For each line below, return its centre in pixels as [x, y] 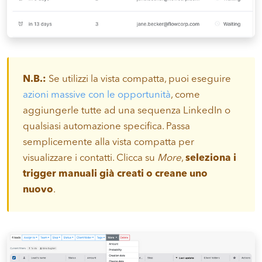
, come [185, 95]
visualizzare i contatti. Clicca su [90, 158]
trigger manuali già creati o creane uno [115, 174]
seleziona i [211, 158]
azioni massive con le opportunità [97, 95]
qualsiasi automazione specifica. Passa [106, 126]
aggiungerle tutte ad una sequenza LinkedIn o [127, 111]
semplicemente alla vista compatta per [108, 142]
